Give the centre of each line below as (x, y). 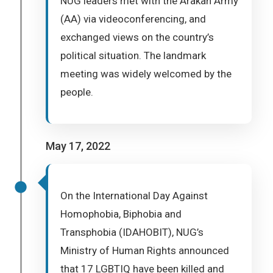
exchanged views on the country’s (137, 37)
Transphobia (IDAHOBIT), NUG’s (132, 232)
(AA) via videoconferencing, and (133, 19)
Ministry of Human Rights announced (145, 250)
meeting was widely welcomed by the (146, 74)
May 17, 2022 (78, 146)
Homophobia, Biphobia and (121, 214)
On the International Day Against (134, 196)
